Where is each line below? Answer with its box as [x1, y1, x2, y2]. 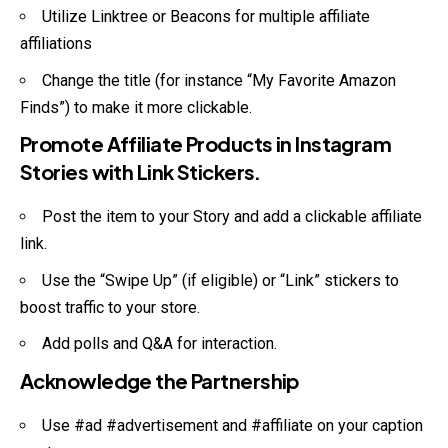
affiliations [20, 34, 92, 54]
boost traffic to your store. [20, 297, 200, 317]
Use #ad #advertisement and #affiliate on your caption [42, 415, 423, 435]
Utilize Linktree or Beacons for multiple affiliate [42, 7, 370, 27]
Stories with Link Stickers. [20, 159, 261, 185]
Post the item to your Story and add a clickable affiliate [42, 207, 422, 227]
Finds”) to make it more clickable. [20, 97, 252, 117]
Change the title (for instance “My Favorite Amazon [42, 70, 396, 90]
